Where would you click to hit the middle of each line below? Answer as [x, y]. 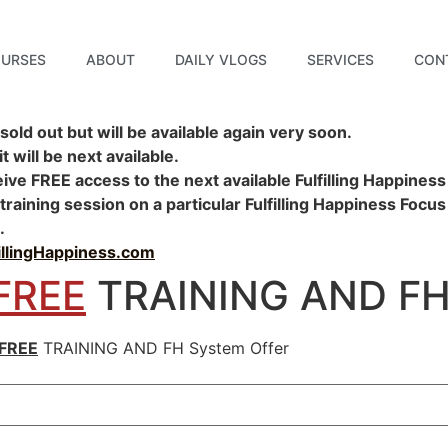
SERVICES [341, 59]
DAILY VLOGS [221, 59]
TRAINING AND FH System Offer [163, 348]
